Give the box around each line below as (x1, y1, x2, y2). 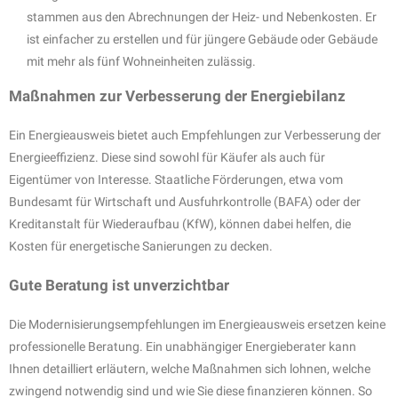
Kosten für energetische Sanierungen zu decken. (9, 238, 273, 253)
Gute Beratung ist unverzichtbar (9, 275, 229, 294)
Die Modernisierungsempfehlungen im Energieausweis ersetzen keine (9, 316, 386, 331)
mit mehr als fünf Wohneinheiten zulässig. (27, 53, 256, 68)
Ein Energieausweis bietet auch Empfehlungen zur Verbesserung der (9, 127, 381, 142)
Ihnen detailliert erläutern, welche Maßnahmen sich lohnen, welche (9, 361, 370, 376)
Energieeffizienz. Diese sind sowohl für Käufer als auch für (9, 149, 325, 164)
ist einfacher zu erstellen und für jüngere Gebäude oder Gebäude (27, 31, 378, 46)
